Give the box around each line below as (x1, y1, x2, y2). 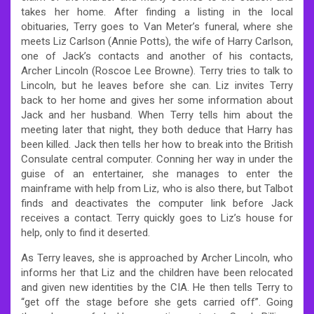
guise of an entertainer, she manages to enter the (21, 167, 293, 180)
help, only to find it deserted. (21, 226, 150, 239)
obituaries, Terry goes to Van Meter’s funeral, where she (21, 20, 293, 33)
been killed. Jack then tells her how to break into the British (21, 137, 293, 151)
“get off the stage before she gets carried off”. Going (21, 295, 293, 308)
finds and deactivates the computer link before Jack (21, 196, 293, 210)
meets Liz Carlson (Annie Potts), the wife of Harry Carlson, (21, 34, 293, 48)
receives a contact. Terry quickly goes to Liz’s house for (21, 211, 293, 224)
